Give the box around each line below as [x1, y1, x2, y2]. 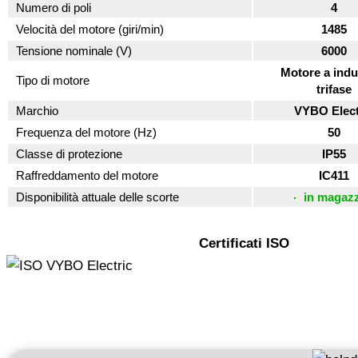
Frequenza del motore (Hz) [16, 125, 157, 140]
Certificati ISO [198, 236, 289, 252]
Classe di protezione [16, 147, 122, 161]
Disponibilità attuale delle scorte [16, 190, 179, 205]
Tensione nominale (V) [16, 44, 132, 58]
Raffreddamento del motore [16, 169, 158, 183]
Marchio [16, 104, 58, 118]
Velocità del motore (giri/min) [16, 22, 164, 37]
